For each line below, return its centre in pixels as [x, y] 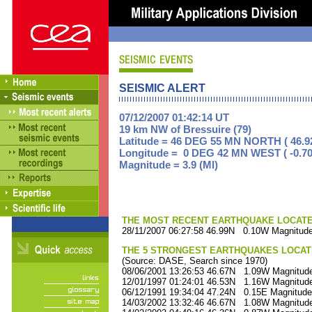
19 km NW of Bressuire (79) [185, 129]
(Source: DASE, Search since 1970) [193, 261]
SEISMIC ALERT [162, 88]
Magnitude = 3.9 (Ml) [169, 165]
